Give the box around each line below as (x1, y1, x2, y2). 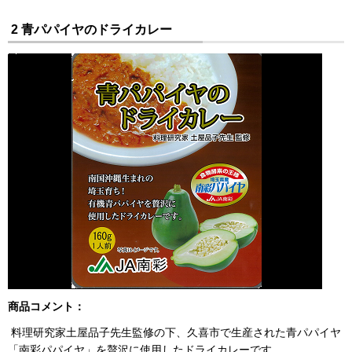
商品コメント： (8, 299, 85, 313)
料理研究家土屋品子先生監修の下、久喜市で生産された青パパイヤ (8, 326, 341, 339)
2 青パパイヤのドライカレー (8, 22, 172, 36)
